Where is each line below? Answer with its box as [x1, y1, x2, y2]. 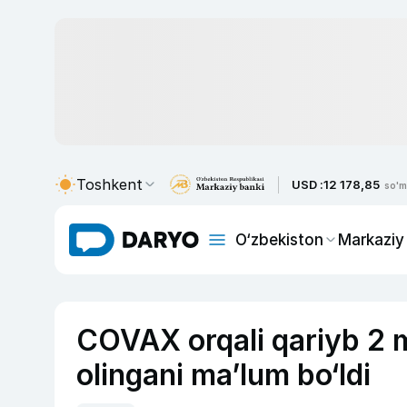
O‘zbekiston [235, 230, 323, 249]
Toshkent [76, 175, 143, 194]
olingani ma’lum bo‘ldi [76, 357, 371, 392]
